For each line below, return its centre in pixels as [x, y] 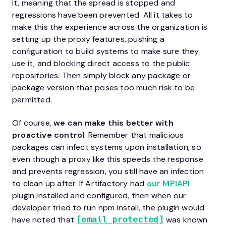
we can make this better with [114, 123]
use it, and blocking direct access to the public [101, 63]
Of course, [33, 123]
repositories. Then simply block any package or [102, 75]
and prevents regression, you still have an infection [108, 171]
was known [186, 219]
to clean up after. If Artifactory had [79, 183]
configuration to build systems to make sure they [106, 51]
